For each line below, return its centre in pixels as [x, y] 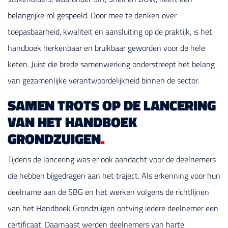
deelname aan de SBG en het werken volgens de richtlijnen [108, 192]
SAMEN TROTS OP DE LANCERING [112, 105]
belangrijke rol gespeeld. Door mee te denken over [92, 15]
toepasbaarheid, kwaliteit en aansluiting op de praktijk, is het [110, 31]
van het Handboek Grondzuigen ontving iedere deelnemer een [113, 208]
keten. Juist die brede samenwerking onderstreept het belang [111, 64]
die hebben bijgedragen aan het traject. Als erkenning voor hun [114, 175]
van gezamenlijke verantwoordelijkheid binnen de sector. [103, 80]
